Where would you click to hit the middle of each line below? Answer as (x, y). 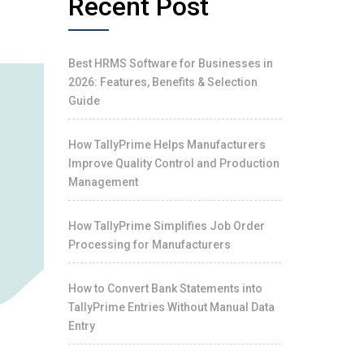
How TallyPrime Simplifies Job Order (166, 226)
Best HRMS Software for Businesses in (170, 63)
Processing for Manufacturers (149, 245)
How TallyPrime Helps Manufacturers (167, 145)
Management (103, 182)
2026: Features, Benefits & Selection (162, 82)
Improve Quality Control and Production (173, 163)
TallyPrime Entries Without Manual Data (171, 307)
